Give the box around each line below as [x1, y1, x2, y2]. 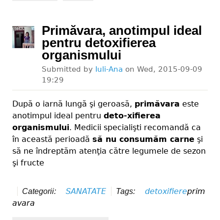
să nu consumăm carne [92, 134, 194, 144]
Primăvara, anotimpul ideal [42, 24, 202, 38]
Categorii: [22, 187, 58, 195]
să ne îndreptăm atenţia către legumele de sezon [12, 146, 206, 156]
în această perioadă [12, 134, 92, 144]
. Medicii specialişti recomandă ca [69, 122, 201, 132]
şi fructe [12, 158, 44, 167]
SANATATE [66, 186, 107, 196]
